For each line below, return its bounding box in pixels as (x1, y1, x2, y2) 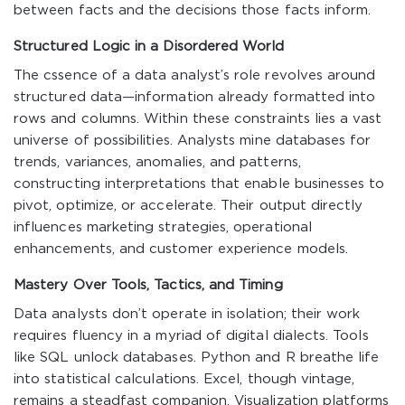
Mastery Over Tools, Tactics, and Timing (14, 279, 283, 291)
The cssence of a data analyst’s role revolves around (14, 70, 376, 81)
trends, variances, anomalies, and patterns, (14, 156, 301, 168)
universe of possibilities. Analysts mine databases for (14, 135, 372, 146)
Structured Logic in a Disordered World (14, 41, 285, 52)
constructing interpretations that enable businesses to (14, 178, 385, 190)
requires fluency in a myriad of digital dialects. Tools (14, 330, 369, 342)
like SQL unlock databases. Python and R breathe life (14, 352, 380, 363)
